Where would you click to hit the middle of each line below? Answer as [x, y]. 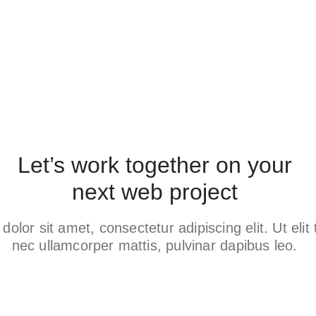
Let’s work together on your [154, 165]
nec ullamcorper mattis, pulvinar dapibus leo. [154, 245]
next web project [154, 192]
